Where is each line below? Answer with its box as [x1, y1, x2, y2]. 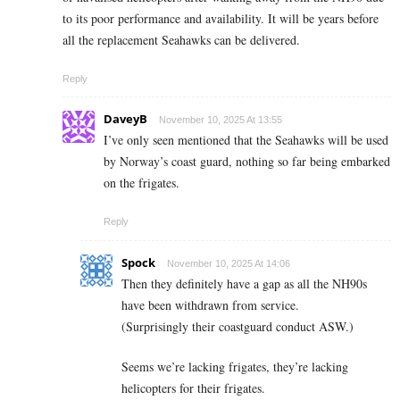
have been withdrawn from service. [121, 296, 299, 313]
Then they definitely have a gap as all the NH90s [121, 274, 367, 292]
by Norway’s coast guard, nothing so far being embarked [104, 152, 390, 170]
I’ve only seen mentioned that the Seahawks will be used [104, 130, 388, 148]
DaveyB [104, 110, 147, 127]
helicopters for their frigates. [121, 379, 265, 396]
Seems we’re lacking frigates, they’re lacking [121, 357, 348, 375]
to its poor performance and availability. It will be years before [62, 9, 379, 27]
